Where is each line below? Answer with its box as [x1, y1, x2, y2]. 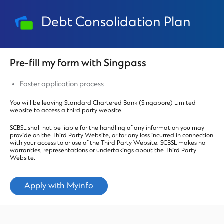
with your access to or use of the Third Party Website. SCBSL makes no [10, 139, 205, 147]
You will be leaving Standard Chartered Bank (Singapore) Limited [10, 99, 196, 107]
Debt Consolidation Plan [41, 14, 191, 31]
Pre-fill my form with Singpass [10, 57, 146, 70]
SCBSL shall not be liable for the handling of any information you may [10, 124, 204, 132]
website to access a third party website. [10, 107, 123, 114]
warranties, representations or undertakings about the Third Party [10, 147, 196, 154]
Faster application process [20, 80, 104, 89]
